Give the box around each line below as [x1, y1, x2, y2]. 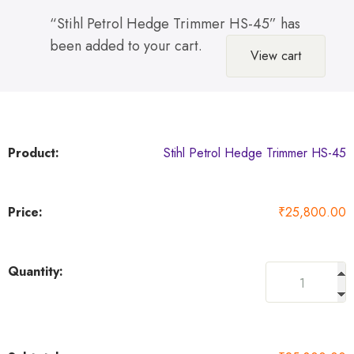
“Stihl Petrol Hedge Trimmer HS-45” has [50, 13, 300, 35]
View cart [250, 47, 301, 66]
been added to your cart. [50, 36, 202, 57]
